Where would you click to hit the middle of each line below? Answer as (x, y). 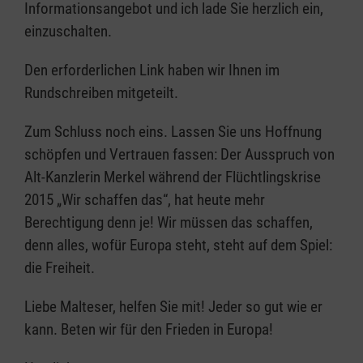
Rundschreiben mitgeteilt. (101, 92)
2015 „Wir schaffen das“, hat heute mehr (145, 199)
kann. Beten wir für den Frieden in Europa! (149, 329)
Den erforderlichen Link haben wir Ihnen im (152, 70)
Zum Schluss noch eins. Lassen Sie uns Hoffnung (173, 131)
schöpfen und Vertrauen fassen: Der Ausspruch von (179, 154)
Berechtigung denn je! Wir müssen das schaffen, (169, 222)
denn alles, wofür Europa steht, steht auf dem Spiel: (178, 245)
